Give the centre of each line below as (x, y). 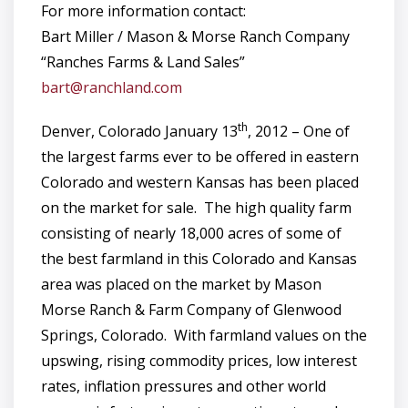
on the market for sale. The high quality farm (196, 208)
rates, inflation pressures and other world (184, 386)
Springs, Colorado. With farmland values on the (204, 335)
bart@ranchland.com (112, 87)
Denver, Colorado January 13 (139, 131)
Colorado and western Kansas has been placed (200, 182)
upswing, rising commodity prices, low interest (199, 361)
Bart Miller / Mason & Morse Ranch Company (195, 36)
